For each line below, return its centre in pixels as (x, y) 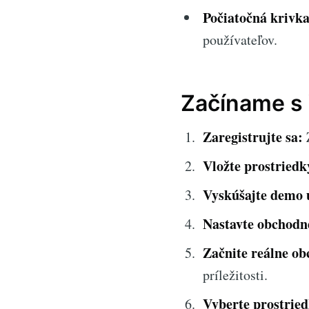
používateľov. (240, 39)
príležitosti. (235, 275)
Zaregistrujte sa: (253, 137)
